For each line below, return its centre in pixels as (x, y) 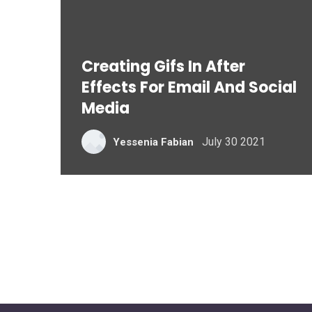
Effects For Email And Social (189, 87)
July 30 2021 (234, 141)
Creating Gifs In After (163, 67)
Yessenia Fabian (153, 142)
